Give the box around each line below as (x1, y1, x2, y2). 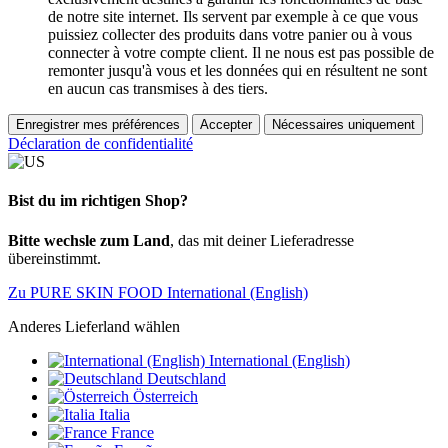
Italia (99, 405, 130, 423)
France (111, 423, 154, 441)
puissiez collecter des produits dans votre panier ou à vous (48, 26, 412, 44)
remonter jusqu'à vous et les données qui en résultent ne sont (48, 62, 427, 80)
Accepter (200, 117, 252, 133)
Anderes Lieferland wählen (8, 317, 180, 335)
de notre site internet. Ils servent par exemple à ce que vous (48, 8, 418, 26)
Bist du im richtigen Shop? (8, 192, 188, 210)
